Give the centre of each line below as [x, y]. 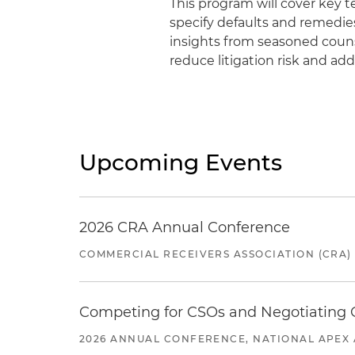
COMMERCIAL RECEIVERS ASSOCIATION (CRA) [216, 254]
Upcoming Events [181, 162]
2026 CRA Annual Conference [185, 227]
